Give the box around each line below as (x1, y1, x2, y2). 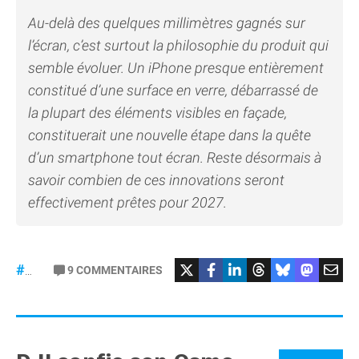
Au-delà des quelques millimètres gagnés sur (28, 14, 305, 31)
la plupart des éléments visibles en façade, (28, 103, 287, 121)
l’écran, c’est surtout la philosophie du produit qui (28, 36, 329, 54)
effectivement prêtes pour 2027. (28, 193, 227, 211)
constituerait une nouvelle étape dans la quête (28, 126, 311, 143)
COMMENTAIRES (76, 263, 163, 276)
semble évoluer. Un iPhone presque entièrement (28, 58, 324, 76)
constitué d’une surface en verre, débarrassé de (28, 81, 318, 99)
